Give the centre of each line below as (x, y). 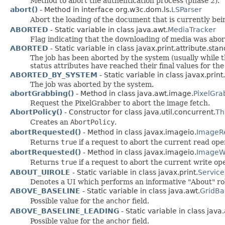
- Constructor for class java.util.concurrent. (139, 112)
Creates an (50, 122)
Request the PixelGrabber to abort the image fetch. (120, 103)
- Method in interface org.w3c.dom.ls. (104, 9)
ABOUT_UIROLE (40, 172)
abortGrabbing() (42, 93)
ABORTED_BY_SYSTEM (54, 75)
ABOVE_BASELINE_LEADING (65, 211)
